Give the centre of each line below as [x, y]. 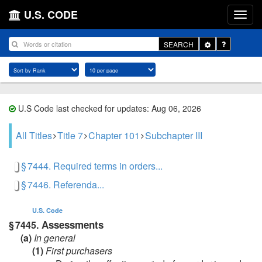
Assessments [71, 225]
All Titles [34, 135]
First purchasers [78, 251]
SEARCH [179, 44]
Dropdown [227, 53]
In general [54, 238]
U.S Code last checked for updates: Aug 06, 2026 [108, 108]
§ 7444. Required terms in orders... [92, 166]
